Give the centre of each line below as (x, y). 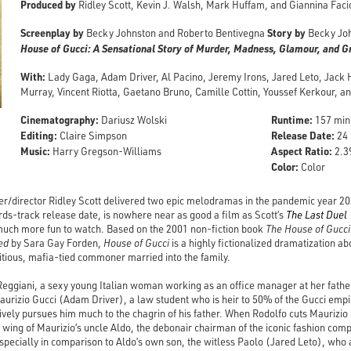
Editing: (39, 135)
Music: (36, 150)
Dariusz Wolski (133, 119)
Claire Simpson (92, 135)
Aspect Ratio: (302, 150)
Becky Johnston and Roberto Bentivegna (176, 33)
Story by (287, 32)
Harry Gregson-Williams (106, 151)
